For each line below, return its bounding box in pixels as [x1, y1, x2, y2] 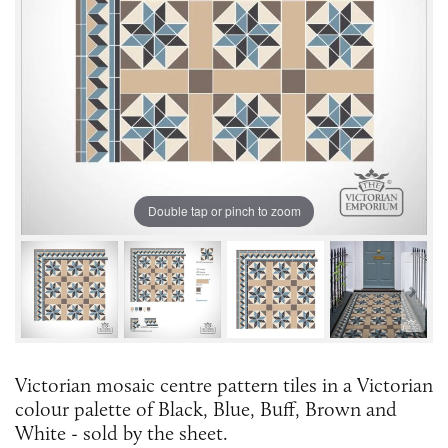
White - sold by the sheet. [15, 420, 228, 445]
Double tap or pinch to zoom [147, 202, 301, 220]
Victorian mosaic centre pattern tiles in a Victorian [15, 372, 433, 397]
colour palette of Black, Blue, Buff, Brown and [15, 396, 397, 421]
